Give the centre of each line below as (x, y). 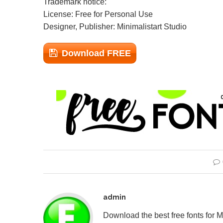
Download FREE (96, 53)
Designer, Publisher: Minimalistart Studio (115, 27)
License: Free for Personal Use (98, 14)
